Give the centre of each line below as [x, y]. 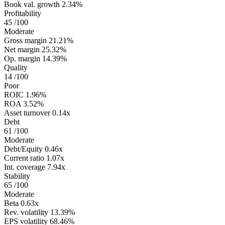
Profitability [23, 13]
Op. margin [22, 58]
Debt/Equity [23, 149]
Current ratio [24, 158]
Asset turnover [27, 113]
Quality [16, 67]
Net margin [22, 49]
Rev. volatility [26, 212]
